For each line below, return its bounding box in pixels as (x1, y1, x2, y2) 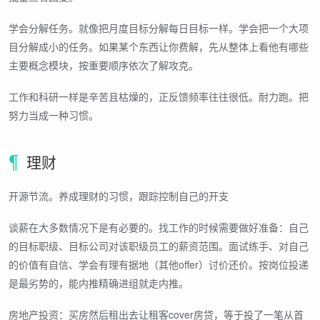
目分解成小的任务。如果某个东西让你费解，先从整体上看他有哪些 (9, 39, 309, 54)
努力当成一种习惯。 (9, 107, 99, 122)
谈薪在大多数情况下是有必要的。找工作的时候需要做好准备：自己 (9, 220, 309, 234)
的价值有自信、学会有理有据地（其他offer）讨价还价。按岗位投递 (9, 257, 309, 271)
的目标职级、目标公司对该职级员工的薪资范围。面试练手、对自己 (9, 239, 309, 253)
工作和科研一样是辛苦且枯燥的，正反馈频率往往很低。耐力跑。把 (9, 89, 309, 104)
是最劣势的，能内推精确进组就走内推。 (9, 276, 189, 290)
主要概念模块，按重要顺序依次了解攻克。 (9, 57, 199, 72)
